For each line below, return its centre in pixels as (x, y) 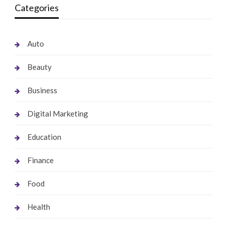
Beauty (39, 67)
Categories (36, 7)
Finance (40, 160)
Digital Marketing (58, 113)
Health (39, 206)
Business (42, 90)
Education (44, 137)
